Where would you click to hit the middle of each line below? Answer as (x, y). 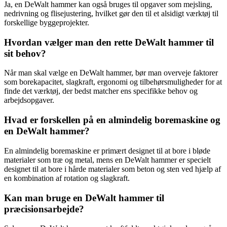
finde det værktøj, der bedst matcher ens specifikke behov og (101, 91)
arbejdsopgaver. (29, 100)
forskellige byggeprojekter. (47, 22)
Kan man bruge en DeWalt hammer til (84, 198)
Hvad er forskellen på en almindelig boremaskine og (112, 120)
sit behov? (25, 53)
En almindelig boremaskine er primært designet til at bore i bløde (107, 150)
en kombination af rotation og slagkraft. (67, 178)
